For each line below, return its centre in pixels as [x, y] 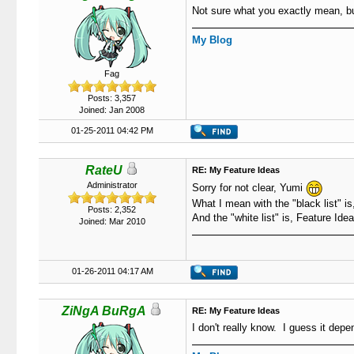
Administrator [112, 185]
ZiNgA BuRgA [104, 311]
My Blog [212, 40]
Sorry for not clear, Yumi [249, 187]
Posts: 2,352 [112, 209]
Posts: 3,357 [112, 98]
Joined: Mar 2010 [112, 221]
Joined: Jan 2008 [112, 110]
